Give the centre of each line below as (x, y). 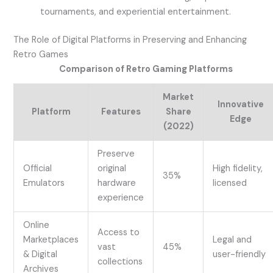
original (112, 168)
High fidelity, (238, 168)
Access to (119, 232)
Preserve (116, 154)
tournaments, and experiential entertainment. (136, 12)
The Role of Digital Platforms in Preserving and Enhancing (130, 40)
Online (37, 225)
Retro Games (41, 55)
